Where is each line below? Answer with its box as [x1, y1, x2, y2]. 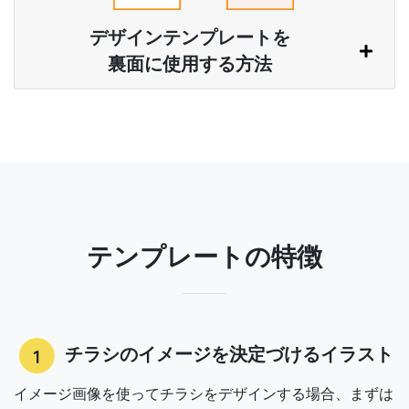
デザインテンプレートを [89, 27, 290, 48]
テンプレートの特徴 [87, 243, 322, 272]
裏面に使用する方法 [107, 54, 272, 75]
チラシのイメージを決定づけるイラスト [59, 344, 393, 365]
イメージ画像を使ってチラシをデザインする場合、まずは [14, 386, 393, 403]
